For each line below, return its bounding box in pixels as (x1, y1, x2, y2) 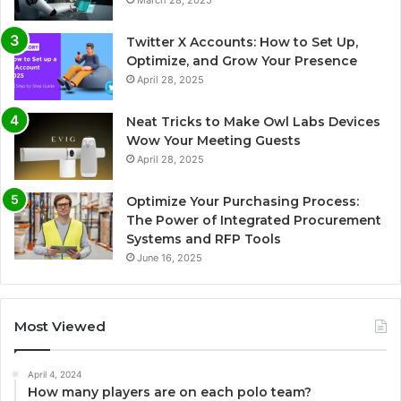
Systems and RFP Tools (126, 231, 281, 248)
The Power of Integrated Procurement (126, 212, 381, 229)
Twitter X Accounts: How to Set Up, (126, 34, 358, 51)
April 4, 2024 (28, 369, 81, 380)
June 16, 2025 (137, 252, 202, 265)
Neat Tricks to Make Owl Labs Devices (126, 114, 380, 131)
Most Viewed (14, 318, 106, 336)
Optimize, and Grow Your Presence (126, 53, 357, 70)
